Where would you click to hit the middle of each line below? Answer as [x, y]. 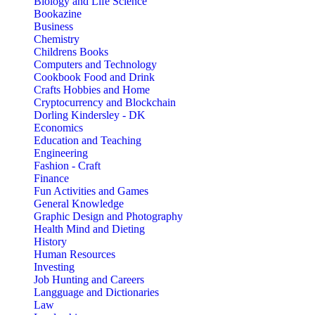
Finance [51, 179]
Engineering [61, 153]
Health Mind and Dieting [89, 229]
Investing [54, 267]
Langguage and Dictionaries [96, 292]
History [50, 242]
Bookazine [58, 14]
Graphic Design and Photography [108, 217]
